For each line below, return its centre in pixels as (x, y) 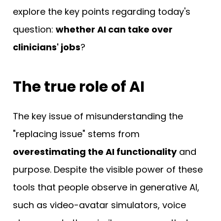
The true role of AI (79, 87)
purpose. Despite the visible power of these (108, 169)
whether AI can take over (114, 29)
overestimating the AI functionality (95, 151)
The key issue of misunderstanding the (98, 116)
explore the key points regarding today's (102, 11)
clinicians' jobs (47, 47)
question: (34, 29)
